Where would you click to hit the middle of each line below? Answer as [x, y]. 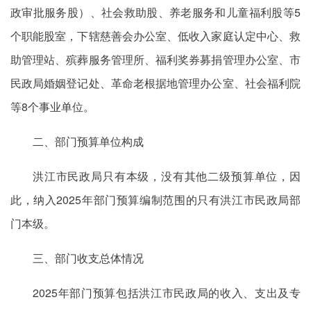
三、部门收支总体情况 [88, 258]
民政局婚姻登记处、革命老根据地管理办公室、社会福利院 [155, 83]
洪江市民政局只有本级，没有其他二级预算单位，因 [167, 176]
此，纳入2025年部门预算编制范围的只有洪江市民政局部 [155, 200]
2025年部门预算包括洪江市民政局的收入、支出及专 [167, 293]
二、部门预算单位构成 [88, 141]
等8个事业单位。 [52, 107]
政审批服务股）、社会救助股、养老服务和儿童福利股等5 [155, 12]
